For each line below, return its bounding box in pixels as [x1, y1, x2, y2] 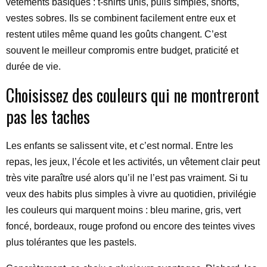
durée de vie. [6, 61, 61, 72]
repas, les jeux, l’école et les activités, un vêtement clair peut [6, 157, 260, 167]
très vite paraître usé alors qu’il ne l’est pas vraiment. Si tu [6, 173, 248, 183]
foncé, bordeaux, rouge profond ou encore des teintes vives [6, 221, 255, 231]
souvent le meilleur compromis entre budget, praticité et [6, 45, 238, 55]
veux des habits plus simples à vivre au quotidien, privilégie [6, 189, 256, 199]
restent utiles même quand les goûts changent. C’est [6, 29, 226, 39]
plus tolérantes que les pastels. [6, 237, 136, 247]
